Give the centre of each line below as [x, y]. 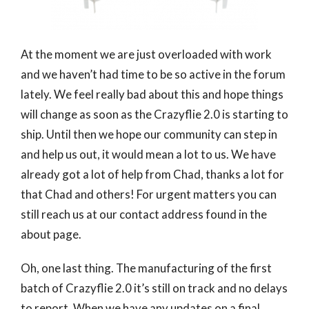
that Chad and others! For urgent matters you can [149, 195]
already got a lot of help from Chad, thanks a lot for [152, 175]
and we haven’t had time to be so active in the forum [153, 74]
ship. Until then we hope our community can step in [149, 134]
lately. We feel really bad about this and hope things [152, 94]
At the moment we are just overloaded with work [146, 54]
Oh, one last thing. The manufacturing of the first [146, 268]
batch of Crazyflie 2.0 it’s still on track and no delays [154, 288]
